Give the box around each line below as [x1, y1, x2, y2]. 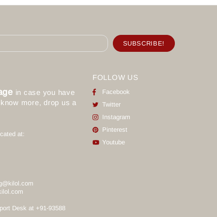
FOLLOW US [92, 73, 139, 81]
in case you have [13, 88, 75, 96]
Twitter [102, 101, 121, 108]
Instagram [102, 113, 130, 121]
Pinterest [102, 126, 127, 134]
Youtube [102, 139, 125, 146]
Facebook [102, 88, 130, 96]
